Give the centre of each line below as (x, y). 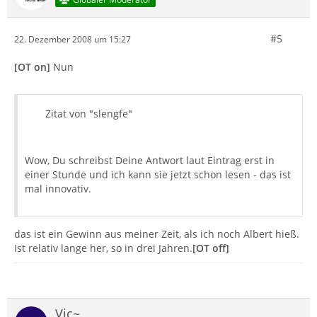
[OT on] (32, 67)
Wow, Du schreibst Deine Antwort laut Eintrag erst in (150, 160)
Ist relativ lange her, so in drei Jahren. (103, 248)
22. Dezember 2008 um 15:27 (73, 39)
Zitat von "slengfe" (89, 114)
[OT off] (211, 248)
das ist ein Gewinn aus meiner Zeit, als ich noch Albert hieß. (157, 234)
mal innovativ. (58, 189)
